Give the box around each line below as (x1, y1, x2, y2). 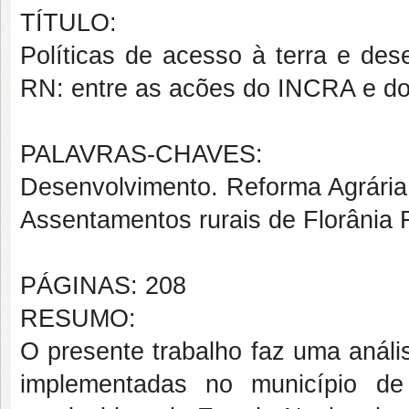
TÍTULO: (20, 9, 117, 37)
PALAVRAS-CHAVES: (20, 141, 263, 168)
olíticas (37, 42, 115, 69)
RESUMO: (20, 305, 136, 332)
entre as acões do (71, 75, 270, 102)
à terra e (252, 42, 351, 69)
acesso (163, 42, 242, 69)
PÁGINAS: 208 (20, 272, 186, 299)
